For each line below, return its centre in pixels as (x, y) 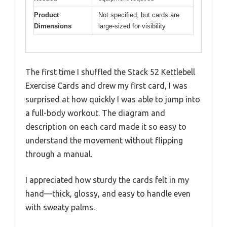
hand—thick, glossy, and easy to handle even (108, 194)
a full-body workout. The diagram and (95, 113)
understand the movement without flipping (104, 141)
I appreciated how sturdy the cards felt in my (107, 180)
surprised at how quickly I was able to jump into (113, 100)
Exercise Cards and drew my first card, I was (106, 86)
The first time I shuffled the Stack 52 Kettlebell (110, 72)
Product (46, 15)
